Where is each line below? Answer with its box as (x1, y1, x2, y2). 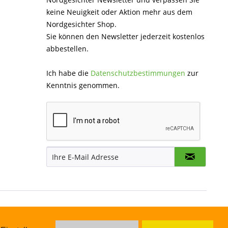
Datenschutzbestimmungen (91, 68, 185, 78)
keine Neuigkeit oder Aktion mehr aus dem (46, 7, 192, 17)
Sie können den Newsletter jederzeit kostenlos (46, 32, 205, 41)
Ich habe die (46, 68, 91, 78)
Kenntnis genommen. (46, 80, 120, 90)
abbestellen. (46, 44, 89, 53)
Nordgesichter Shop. (46, 19, 117, 29)
